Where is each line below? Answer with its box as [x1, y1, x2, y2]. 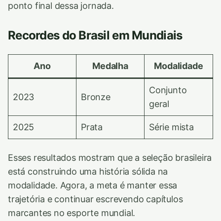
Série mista [149, 121, 194, 132]
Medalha [92, 60, 128, 71]
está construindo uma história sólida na [8, 166, 168, 177]
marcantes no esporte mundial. [8, 207, 136, 218]
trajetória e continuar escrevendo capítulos [8, 193, 183, 204]
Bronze [81, 91, 110, 102]
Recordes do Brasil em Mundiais [8, 28, 183, 42]
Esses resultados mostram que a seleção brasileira [8, 152, 212, 163]
